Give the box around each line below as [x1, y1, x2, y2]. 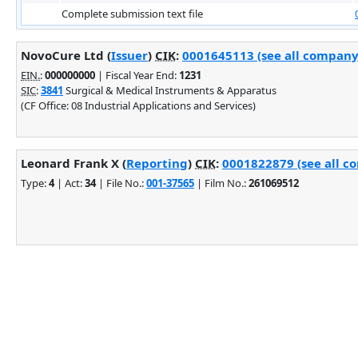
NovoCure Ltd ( [21, 46, 111, 63]
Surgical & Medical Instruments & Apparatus [63, 82, 276, 97]
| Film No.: [194, 175, 249, 190]
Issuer [111, 46, 148, 63]
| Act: [54, 175, 85, 190]
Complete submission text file [62, 6, 203, 21]
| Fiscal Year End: [95, 67, 179, 82]
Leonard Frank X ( [21, 154, 126, 171]
